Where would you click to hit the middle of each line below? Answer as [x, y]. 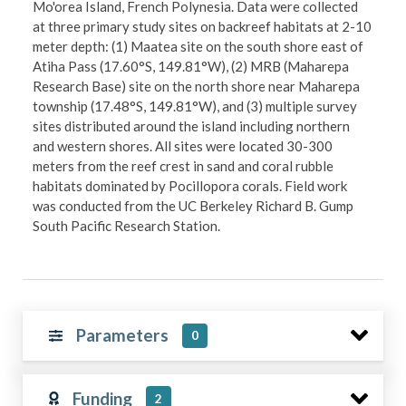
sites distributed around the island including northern [192, 126]
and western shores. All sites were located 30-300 [183, 145]
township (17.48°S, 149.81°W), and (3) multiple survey [195, 106]
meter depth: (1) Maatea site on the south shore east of [198, 46]
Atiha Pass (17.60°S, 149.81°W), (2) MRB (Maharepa [191, 66]
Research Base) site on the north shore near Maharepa [197, 86]
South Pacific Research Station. [127, 225]
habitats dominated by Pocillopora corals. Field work [190, 185]
